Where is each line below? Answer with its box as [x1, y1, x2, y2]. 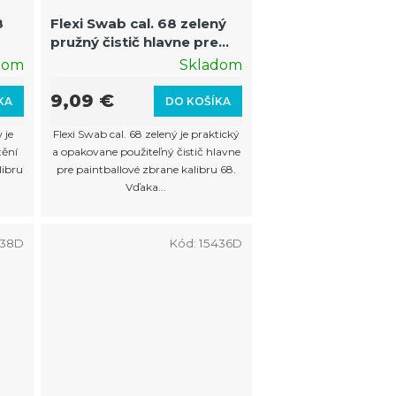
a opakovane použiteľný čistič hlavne [51, 144, 240, 158]
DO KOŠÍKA [165, 94, 232, 108]
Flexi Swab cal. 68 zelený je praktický [52, 126, 240, 141]
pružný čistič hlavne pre [49, 33, 218, 50]
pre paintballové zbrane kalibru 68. [56, 162, 236, 176]
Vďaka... [126, 179, 167, 194]
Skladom [179, 56, 243, 73]
